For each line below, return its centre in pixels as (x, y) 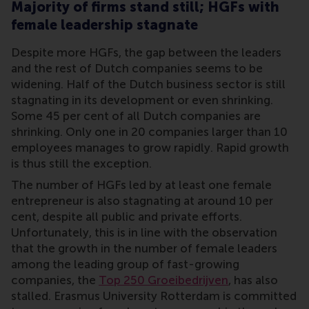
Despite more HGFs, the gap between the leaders (146, 53)
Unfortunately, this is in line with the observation (144, 233)
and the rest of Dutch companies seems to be (137, 69)
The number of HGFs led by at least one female (141, 185)
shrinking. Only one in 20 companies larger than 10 (149, 132)
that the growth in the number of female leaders (144, 249)
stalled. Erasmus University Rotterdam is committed (154, 296)
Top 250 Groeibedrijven (163, 280)
